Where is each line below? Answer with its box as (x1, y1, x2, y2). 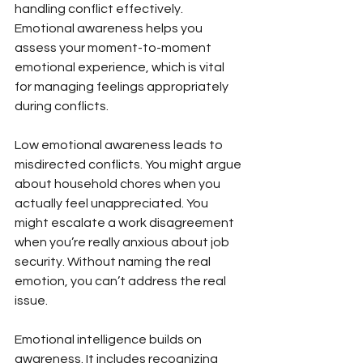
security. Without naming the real (15, 254, 213, 268)
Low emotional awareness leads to (15, 138, 225, 152)
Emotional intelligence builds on (15, 332, 204, 346)
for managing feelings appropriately (15, 79, 231, 93)
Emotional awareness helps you (15, 21, 205, 35)
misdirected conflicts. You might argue (15, 157, 244, 171)
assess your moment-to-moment (15, 41, 214, 54)
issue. (15, 293, 48, 307)
